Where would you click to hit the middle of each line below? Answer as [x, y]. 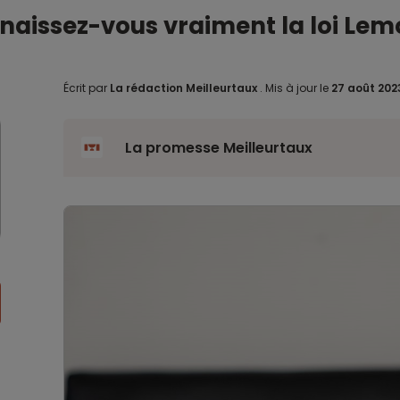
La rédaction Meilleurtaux [183, 88]
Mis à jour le [296, 88]
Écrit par [86, 88]
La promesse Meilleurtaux [218, 148]
